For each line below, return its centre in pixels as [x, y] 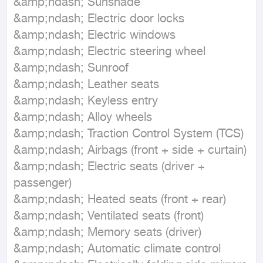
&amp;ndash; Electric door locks [99, 19]
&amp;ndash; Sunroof [71, 68]
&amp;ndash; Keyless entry [86, 101]
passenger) [43, 183]
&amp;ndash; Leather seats [86, 85]
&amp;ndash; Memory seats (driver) [107, 233]
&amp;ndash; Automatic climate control [117, 249]
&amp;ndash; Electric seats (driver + [109, 167]
